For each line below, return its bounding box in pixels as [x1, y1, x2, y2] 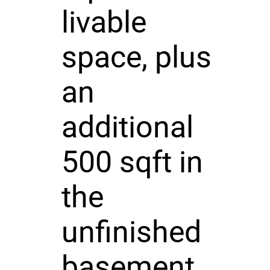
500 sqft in [61, 144, 203, 180]
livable [61, 4, 146, 40]
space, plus [61, 39, 212, 75]
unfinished [61, 214, 201, 250]
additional [61, 109, 193, 145]
